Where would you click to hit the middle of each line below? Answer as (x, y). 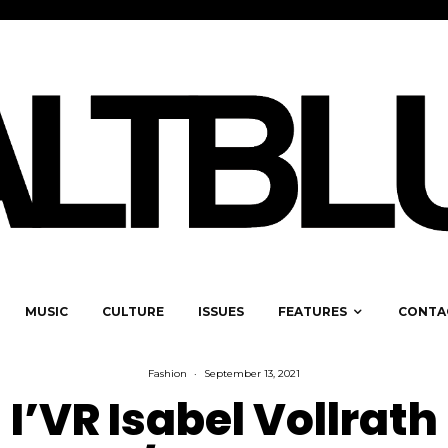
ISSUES (221, 312)
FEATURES (312, 312)
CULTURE (133, 312)
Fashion (167, 374)
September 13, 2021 (252, 374)
